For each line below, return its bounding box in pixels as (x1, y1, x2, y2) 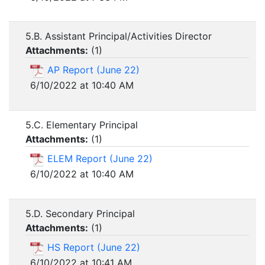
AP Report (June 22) (47, 64, 140, 76)
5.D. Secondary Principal (25, 208, 135, 220)
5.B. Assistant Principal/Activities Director (25, 30, 212, 43)
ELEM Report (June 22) (47, 153, 153, 165)
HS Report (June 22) (47, 241, 140, 254)
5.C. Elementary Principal (25, 119, 138, 131)
